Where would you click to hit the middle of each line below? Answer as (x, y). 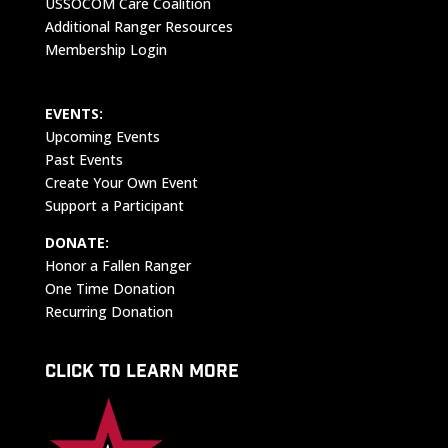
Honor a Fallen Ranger (117, 266)
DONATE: (76, 243)
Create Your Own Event (121, 183)
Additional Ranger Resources (138, 26)
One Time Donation (109, 289)
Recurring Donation (108, 312)
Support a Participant (114, 206)
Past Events (83, 160)
